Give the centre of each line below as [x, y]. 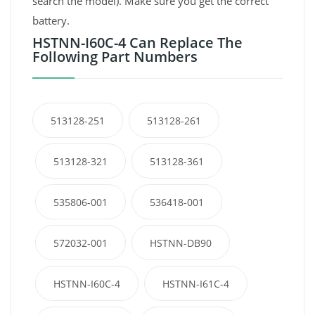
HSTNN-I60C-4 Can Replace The [137, 43]
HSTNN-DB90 [181, 243]
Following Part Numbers [115, 57]
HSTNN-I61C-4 [196, 284]
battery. [51, 21]
